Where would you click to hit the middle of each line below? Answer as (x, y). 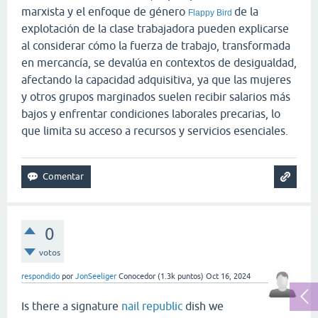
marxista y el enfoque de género (105, 11)
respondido (40, 276)
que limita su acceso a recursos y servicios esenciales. (155, 130)
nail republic (152, 306)
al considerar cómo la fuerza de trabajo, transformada (156, 45)
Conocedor (137, 276)
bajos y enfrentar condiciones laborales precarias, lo (151, 113)
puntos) (190, 276)
